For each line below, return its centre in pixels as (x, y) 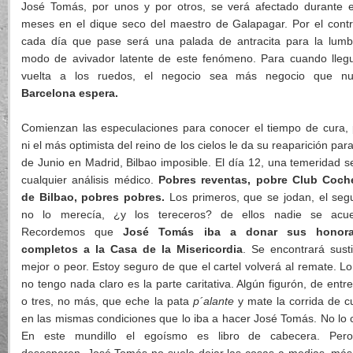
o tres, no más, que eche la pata (107, 301)
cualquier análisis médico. (90, 180)
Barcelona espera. (70, 93)
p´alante (213, 301)
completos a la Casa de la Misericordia (132, 249)
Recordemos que (72, 232)
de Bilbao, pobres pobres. (93, 197)
